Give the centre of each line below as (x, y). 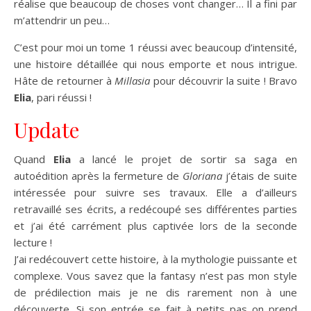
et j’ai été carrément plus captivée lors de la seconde (155, 225)
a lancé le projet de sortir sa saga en (184, 159)
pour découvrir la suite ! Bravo (224, 80)
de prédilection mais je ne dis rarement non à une (155, 292)
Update (47, 129)
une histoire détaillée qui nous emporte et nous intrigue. (155, 64)
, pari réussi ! (61, 97)
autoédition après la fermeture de (98, 175)
